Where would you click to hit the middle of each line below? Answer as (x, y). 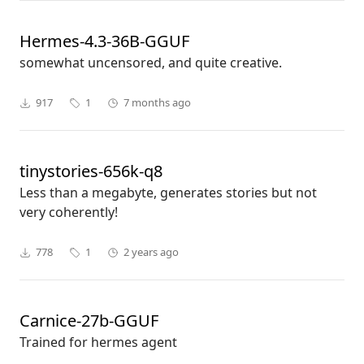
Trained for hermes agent (98, 342)
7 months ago (157, 103)
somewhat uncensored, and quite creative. (151, 63)
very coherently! (69, 212)
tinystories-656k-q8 (91, 171)
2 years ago (151, 252)
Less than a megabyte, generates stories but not (168, 193)
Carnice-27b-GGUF (89, 321)
